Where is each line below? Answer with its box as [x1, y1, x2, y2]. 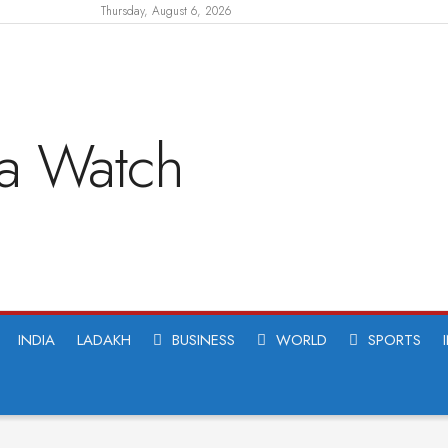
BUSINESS [172, 329, 235, 351]
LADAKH [77, 329, 131, 351]
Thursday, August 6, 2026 [101, 2, 231, 20]
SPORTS [368, 329, 421, 351]
